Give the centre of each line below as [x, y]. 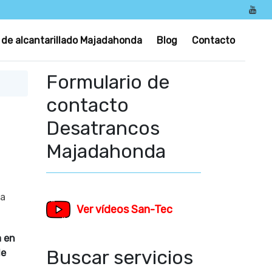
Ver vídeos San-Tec [124, 209]
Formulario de [108, 82]
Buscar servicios [120, 257]
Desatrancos [103, 128]
